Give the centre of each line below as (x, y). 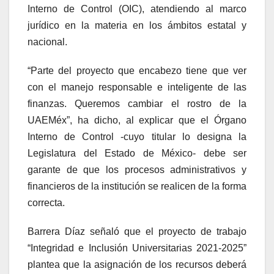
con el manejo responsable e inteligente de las (137, 87)
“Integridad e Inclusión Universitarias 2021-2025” (137, 248)
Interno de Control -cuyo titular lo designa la (137, 136)
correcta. (46, 202)
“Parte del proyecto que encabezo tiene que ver (137, 70)
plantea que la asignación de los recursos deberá (137, 264)
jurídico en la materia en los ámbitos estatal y (137, 25)
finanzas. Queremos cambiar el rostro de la (137, 103)
